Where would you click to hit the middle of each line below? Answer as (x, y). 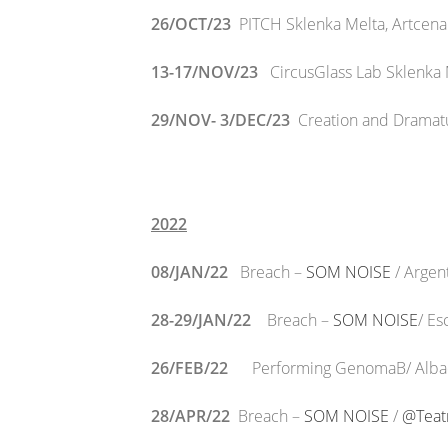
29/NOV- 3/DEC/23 (220, 120)
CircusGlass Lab (326, 72)
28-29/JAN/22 (205, 320)
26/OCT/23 (195, 24)
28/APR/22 (194, 416)
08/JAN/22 (189, 272)
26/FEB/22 (201, 368)
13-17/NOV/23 (208, 72)
